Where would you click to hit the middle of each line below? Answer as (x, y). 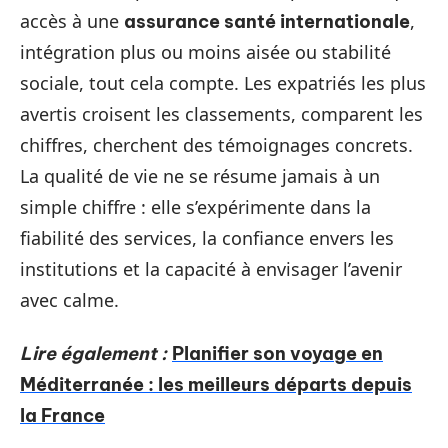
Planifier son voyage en (277, 353)
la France (62, 415)
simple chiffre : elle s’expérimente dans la (195, 206)
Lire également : (93, 353)
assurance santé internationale (267, 21)
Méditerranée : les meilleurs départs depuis (216, 384)
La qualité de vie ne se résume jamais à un (200, 175)
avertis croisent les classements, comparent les (221, 113)
